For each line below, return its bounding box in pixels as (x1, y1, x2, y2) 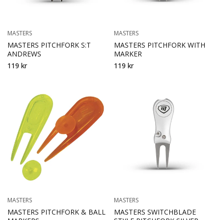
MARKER (113, 49, 142, 58)
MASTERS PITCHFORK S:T (7, 40, 91, 50)
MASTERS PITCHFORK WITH (113, 40, 205, 50)
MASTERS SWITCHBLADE (113, 207, 196, 217)
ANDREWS (7, 49, 41, 58)
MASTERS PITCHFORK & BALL (7, 207, 106, 217)
